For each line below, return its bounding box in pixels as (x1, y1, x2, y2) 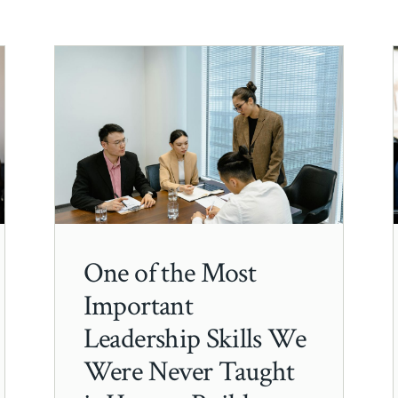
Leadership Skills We (83, 320, 306, 357)
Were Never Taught (83, 353, 295, 390)
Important (83, 287, 193, 324)
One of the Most (83, 254, 257, 291)
